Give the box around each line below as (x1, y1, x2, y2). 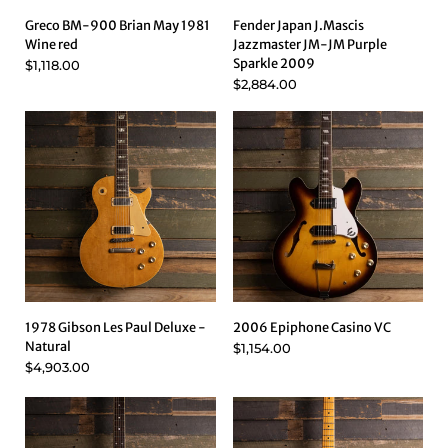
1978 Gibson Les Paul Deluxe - (25, 318, 206, 336)
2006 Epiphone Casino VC (232, 318, 391, 336)
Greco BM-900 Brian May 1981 (25, 16, 210, 34)
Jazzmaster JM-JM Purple (232, 35, 387, 53)
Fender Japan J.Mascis (232, 16, 364, 34)
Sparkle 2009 (232, 54, 315, 72)
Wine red (25, 35, 78, 53)
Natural (25, 337, 71, 355)
